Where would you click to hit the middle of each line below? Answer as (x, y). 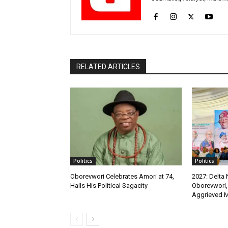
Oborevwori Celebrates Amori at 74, (122, 177)
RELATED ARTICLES (108, 67)
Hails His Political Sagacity (109, 186)
